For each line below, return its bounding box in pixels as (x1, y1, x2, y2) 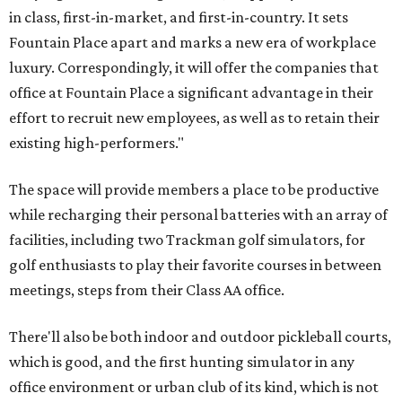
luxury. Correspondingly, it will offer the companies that (9, 58, 379, 76)
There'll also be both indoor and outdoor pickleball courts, (9, 328, 391, 345)
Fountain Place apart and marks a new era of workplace (9, 33, 376, 51)
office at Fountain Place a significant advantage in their (9, 83, 373, 101)
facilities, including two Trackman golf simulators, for (9, 231, 365, 249)
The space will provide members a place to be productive (9, 180, 379, 198)
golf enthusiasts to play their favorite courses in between (9, 256, 381, 274)
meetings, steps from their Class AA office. (9, 281, 284, 299)
